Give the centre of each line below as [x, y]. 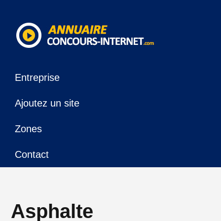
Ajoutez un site [47, 103]
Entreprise [37, 77]
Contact [32, 154]
